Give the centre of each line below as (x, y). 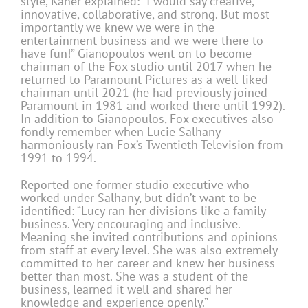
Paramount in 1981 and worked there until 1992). (153, 106)
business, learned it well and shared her (126, 289)
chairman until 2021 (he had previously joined (144, 93)
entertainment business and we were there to (142, 41)
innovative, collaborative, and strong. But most (145, 14)
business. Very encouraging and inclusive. (130, 224)
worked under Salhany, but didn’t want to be (139, 198)
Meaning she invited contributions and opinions (149, 237)
